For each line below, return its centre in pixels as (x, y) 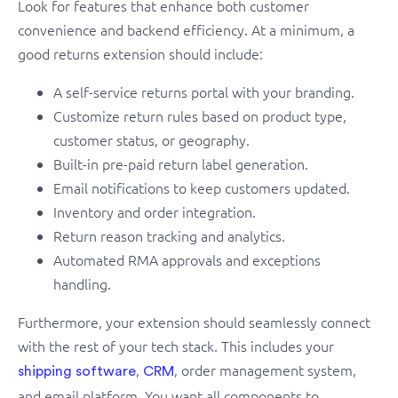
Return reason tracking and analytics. (169, 235)
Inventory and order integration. (155, 211)
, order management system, (265, 369)
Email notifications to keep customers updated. (202, 187)
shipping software (77, 371)
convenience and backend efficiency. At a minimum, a (186, 29)
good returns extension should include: (140, 53)
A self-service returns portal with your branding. (204, 91)
